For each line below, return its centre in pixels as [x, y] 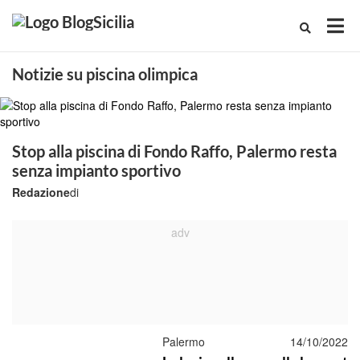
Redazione [41, 192]
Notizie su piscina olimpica [105, 74]
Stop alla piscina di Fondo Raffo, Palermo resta [174, 151]
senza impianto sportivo [96, 170]
